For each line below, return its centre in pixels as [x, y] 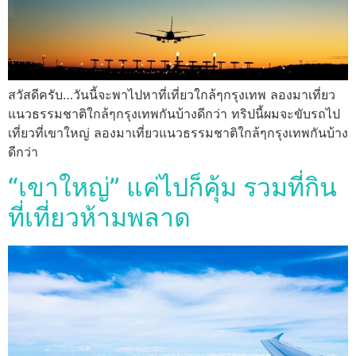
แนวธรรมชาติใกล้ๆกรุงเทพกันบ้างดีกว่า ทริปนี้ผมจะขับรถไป [174, 113]
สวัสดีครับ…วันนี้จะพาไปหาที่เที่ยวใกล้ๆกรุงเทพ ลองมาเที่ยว [172, 94]
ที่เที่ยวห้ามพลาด [99, 218]
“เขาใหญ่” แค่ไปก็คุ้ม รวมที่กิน [172, 188]
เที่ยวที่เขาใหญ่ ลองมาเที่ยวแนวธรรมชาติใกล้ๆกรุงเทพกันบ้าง [178, 132]
